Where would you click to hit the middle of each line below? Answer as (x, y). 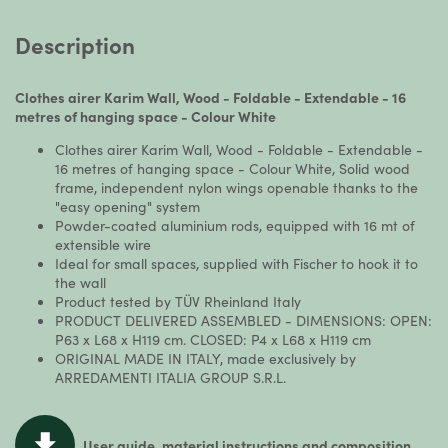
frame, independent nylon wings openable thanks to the (236, 187)
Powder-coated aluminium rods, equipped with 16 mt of (235, 225)
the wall (80, 282)
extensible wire (103, 244)
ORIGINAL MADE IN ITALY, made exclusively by (205, 358)
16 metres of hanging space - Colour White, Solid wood (232, 168)
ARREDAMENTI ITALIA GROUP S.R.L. (170, 377)
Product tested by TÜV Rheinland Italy (178, 301)
